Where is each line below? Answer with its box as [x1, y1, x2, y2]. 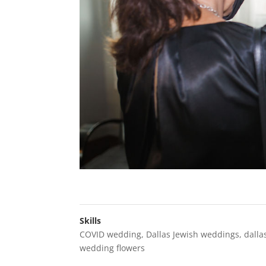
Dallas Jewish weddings [146, 228, 240, 240]
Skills [80, 214, 102, 226]
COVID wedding [80, 228, 142, 240]
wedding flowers [80, 242, 145, 254]
